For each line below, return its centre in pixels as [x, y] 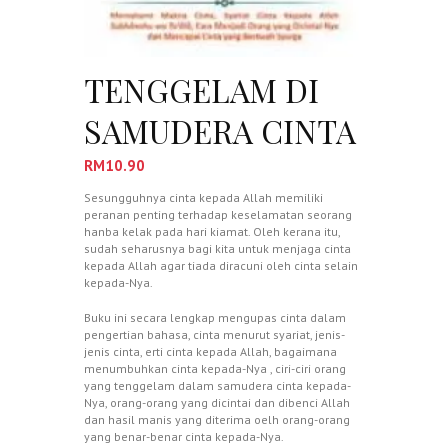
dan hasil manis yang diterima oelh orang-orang [217, 419]
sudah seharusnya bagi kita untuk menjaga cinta [217, 248]
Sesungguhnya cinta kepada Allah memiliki [203, 197]
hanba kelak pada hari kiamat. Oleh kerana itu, [212, 231]
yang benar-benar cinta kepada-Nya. [184, 436]
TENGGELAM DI [201, 90]
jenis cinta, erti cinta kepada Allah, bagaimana [210, 351]
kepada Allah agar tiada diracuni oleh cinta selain [221, 265]
